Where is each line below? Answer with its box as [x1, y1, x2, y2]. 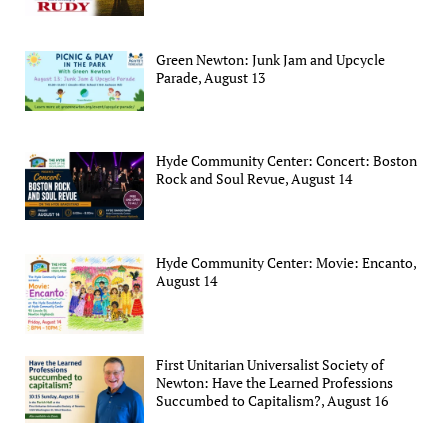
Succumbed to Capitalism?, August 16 [156, 390, 389, 410]
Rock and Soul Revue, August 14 [156, 169, 353, 189]
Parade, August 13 [156, 67, 266, 87]
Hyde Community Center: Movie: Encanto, [156, 252, 417, 272]
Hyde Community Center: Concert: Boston [156, 151, 418, 171]
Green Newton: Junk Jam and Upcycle [156, 49, 386, 69]
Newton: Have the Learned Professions [156, 372, 394, 392]
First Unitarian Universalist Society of [156, 354, 385, 374]
